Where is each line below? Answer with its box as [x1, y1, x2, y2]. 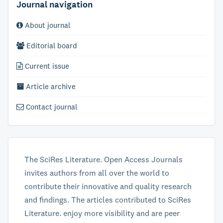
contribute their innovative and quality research [24, 181, 192, 191]
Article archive [24, 82, 76, 91]
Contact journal [24, 102, 77, 111]
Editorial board [24, 41, 77, 50]
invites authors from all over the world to [24, 168, 169, 178]
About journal [23, 20, 70, 30]
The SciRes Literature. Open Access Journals [24, 154, 183, 164]
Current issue [23, 61, 69, 71]
